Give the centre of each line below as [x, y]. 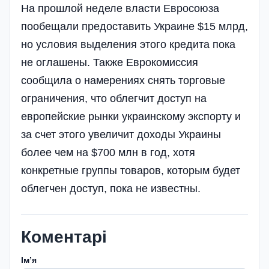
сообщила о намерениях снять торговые [123, 80]
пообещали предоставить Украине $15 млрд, [134, 26]
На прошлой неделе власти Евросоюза [120, 8]
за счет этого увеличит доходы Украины [121, 134]
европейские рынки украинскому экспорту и [131, 116]
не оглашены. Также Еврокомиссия [110, 62]
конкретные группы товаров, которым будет [131, 170]
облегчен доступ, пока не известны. [111, 188]
